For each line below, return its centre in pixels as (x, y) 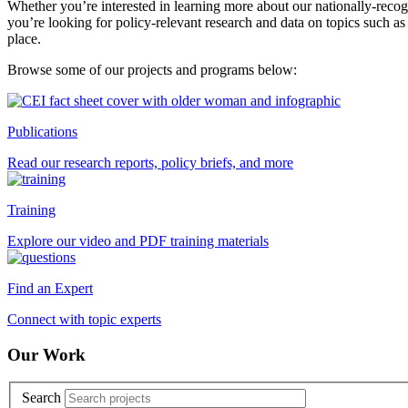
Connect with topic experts (84, 319)
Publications (42, 131)
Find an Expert (50, 288)
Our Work (46, 354)
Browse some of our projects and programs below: (152, 69)
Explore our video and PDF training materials (138, 240)
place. (24, 38)
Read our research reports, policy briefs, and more (150, 162)
